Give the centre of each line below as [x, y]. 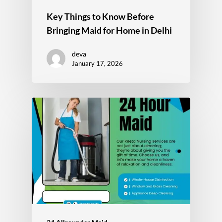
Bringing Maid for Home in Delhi [109, 30]
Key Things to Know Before [100, 16]
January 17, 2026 [97, 63]
